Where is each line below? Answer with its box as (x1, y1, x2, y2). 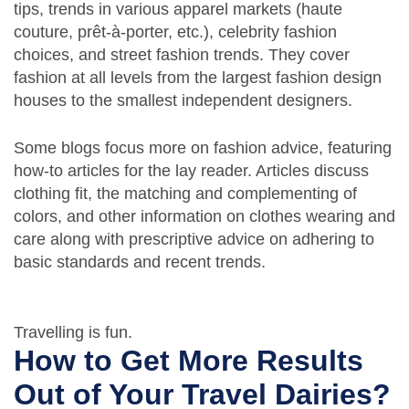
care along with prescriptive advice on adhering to (14, 230, 374, 249)
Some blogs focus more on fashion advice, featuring (14, 139, 392, 158)
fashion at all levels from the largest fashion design (14, 68, 382, 88)
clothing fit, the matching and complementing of (14, 184, 357, 204)
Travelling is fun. (14, 323, 132, 342)
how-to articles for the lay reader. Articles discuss (14, 162, 369, 181)
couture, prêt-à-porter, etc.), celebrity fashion (14, 23, 337, 42)
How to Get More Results (14, 344, 363, 378)
